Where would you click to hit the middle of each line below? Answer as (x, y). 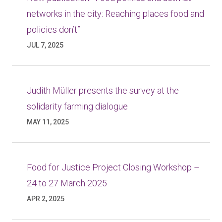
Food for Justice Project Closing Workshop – (113, 167)
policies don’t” (54, 29)
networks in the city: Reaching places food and (115, 14)
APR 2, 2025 (46, 199)
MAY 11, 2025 (48, 122)
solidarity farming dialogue (77, 106)
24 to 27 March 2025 (67, 183)
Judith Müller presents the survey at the (103, 90)
